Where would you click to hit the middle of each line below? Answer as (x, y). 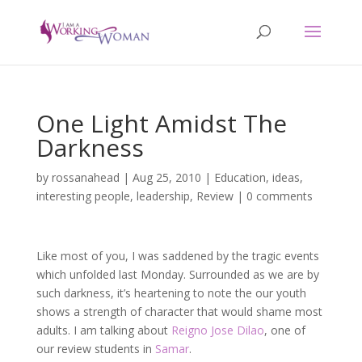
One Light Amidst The (161, 123)
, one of (284, 330)
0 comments (279, 196)
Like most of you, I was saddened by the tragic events (177, 256)
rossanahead (85, 177)
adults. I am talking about (103, 330)
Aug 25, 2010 (166, 177)
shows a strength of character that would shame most (179, 311)
